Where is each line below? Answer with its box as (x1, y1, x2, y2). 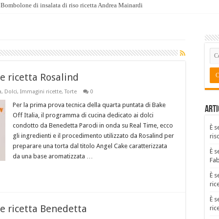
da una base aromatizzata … (13, 153, 93, 160)
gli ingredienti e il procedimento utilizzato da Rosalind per (13, 132, 174, 140)
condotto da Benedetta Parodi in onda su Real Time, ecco (13, 122, 173, 130)
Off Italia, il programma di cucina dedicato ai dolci (13, 111, 153, 119)
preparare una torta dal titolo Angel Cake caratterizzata (13, 142, 167, 150)
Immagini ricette (20, 88, 62, 95)
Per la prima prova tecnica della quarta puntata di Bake (13, 101, 166, 109)
